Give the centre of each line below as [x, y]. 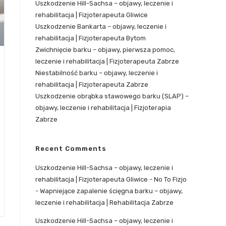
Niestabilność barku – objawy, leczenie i [97, 73]
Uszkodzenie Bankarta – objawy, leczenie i [101, 26]
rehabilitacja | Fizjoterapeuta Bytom [91, 38]
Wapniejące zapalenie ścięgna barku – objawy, [111, 191]
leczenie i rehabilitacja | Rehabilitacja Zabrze [104, 203]
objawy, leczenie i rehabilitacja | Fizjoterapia [103, 108]
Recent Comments [71, 149]
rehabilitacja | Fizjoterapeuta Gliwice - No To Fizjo [111, 179]
